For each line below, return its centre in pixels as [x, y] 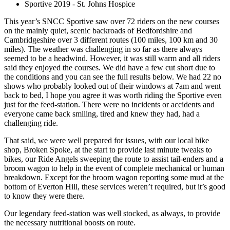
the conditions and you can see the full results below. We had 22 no [113, 77]
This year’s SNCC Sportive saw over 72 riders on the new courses [112, 21]
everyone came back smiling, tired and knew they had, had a [102, 114]
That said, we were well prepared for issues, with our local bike [107, 140]
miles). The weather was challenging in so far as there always [103, 49]
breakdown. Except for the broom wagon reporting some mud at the [114, 177]
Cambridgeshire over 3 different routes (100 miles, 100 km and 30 [111, 40]
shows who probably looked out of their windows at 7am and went [112, 86]
